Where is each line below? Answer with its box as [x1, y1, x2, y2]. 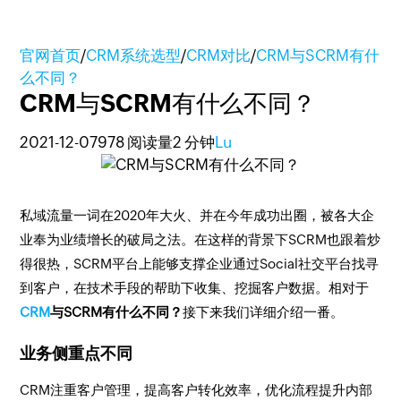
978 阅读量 [98, 133, 174, 151]
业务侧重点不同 [20, 344, 133, 363]
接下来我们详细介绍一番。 [183, 304, 345, 320]
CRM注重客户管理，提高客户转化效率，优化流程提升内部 [20, 382, 373, 397]
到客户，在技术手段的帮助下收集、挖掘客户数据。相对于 [20, 280, 370, 295]
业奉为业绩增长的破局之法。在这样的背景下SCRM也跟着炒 [20, 232, 381, 247]
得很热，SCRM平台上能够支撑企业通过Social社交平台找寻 [20, 256, 380, 271]
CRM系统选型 [86, 47, 182, 64]
